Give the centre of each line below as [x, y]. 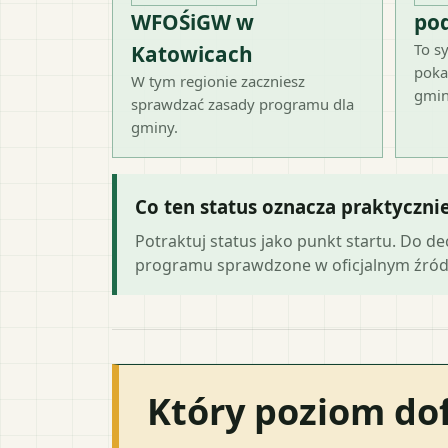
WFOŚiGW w [192, 21]
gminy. [154, 126]
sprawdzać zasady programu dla [242, 103]
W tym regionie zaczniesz [218, 80]
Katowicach [192, 53]
